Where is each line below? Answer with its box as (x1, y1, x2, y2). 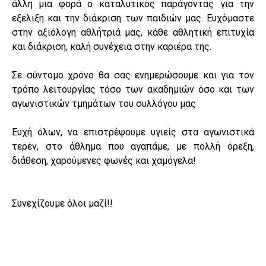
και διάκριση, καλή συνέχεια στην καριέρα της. (12, 40, 211, 52)
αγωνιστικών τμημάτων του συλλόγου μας (12, 97, 196, 109)
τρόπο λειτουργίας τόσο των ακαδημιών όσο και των (12, 83, 254, 95)
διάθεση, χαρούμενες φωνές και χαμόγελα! (12, 154, 196, 166)
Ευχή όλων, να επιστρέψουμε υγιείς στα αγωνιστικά (12, 126, 254, 138)
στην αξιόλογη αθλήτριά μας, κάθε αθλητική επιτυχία (12, 26, 254, 38)
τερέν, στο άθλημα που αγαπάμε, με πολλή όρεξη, (12, 140, 254, 152)
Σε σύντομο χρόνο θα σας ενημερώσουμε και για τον (12, 69, 254, 81)
